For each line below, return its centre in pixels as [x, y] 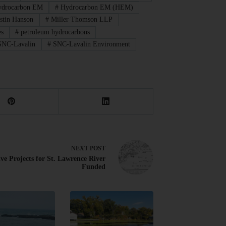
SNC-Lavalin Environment [91, 44]
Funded [94, 167]
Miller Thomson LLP [81, 20]
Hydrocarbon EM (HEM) [96, 7]
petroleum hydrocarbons [54, 32]
